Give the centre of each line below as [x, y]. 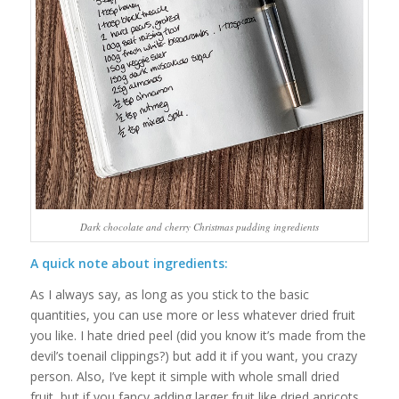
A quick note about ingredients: [129, 264]
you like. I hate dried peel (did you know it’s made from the [198, 336]
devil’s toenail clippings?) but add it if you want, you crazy [193, 356]
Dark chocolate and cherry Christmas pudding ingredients [199, 227]
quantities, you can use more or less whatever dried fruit [192, 315]
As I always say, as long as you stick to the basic [169, 295]
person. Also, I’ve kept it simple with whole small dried [184, 377]
